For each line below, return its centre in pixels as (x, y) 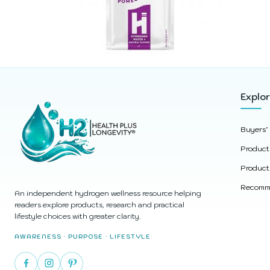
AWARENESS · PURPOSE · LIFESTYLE (83, 236)
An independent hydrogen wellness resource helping (108, 193)
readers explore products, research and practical (99, 204)
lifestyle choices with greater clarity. (78, 216)
